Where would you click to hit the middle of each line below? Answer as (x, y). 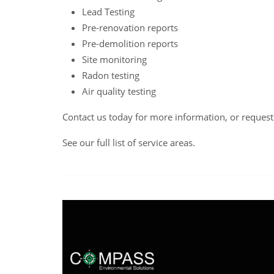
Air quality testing (119, 91)
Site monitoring (114, 59)
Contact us (84, 117)
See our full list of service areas (128, 143)
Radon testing (111, 75)
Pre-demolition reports (130, 43)
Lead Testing (108, 12)
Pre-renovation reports (130, 28)
